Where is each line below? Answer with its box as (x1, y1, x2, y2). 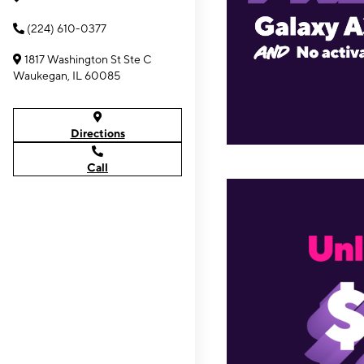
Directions (70, 127, 125, 140)
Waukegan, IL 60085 (13, 69, 120, 82)
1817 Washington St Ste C (24, 53, 152, 66)
